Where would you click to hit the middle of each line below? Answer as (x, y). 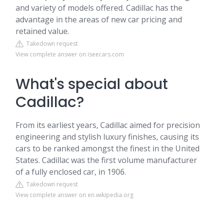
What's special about (92, 84)
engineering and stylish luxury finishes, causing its (107, 137)
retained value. (42, 31)
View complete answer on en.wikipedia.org (74, 195)
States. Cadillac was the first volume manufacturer (106, 160)
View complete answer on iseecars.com (70, 54)
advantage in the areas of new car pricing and (99, 19)
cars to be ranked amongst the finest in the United (108, 148)
